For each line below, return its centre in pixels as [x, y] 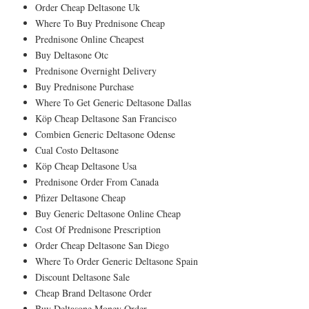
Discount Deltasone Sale [82, 277]
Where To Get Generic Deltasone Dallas [113, 102]
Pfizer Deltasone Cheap [80, 197]
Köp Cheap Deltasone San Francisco [106, 118]
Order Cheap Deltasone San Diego [102, 245]
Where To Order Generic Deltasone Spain [117, 261]
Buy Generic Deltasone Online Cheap [108, 213]
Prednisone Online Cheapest [90, 39]
